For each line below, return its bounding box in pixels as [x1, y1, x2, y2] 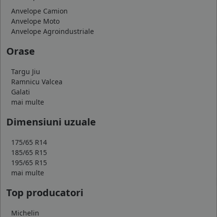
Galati [11, 87, 30, 96]
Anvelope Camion [11, 6, 68, 15]
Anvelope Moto [11, 16, 60, 26]
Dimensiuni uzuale [6, 115, 96, 128]
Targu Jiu [11, 66, 40, 76]
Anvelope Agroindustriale [11, 26, 94, 36]
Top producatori [6, 186, 83, 199]
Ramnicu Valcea [11, 77, 62, 86]
